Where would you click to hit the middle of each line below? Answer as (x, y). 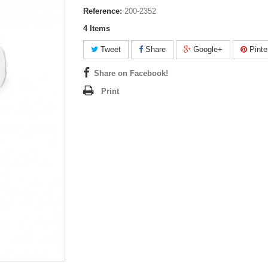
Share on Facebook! (131, 73)
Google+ (207, 49)
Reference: (103, 11)
